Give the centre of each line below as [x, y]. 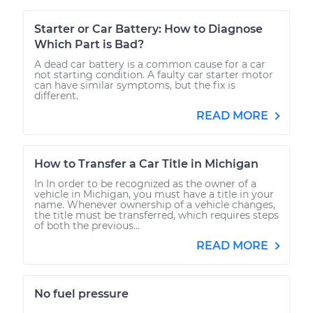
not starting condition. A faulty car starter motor [154, 74]
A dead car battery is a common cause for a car [150, 64]
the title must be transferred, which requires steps [156, 215]
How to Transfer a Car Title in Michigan [146, 163]
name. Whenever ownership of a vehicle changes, [155, 204]
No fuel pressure [81, 293]
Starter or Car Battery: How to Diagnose [148, 29]
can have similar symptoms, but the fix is [135, 85]
